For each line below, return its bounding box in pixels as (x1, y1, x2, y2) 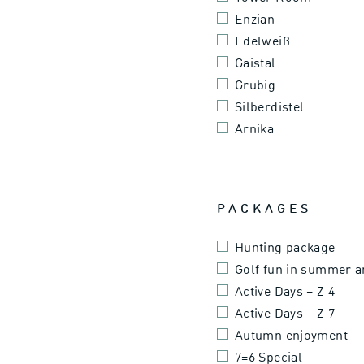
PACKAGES (217, 198, 313, 216)
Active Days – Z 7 (235, 305, 336, 322)
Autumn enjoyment (235, 327, 348, 344)
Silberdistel (235, 97, 305, 115)
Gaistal (235, 54, 276, 71)
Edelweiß (235, 32, 290, 49)
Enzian (235, 10, 275, 27)
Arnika (235, 119, 275, 136)
